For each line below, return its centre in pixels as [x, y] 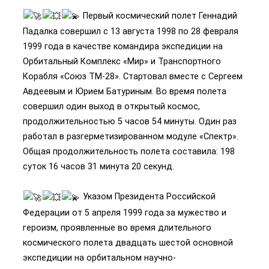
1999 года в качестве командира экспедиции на [123, 47]
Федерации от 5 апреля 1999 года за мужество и [125, 212]
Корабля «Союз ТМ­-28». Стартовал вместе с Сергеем [133, 77]
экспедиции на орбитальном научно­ [99, 257]
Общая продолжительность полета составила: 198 [129, 152]
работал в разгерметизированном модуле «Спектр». [131, 137]
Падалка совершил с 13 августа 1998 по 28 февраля [131, 32]
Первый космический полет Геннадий [159, 15]
